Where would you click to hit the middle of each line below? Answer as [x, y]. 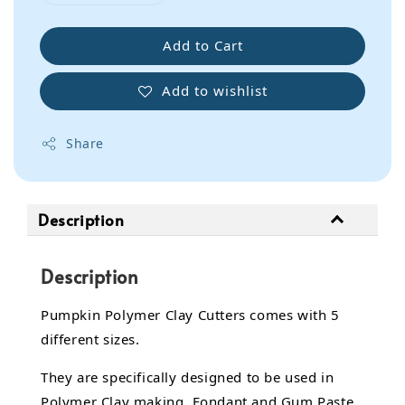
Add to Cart [202, 46]
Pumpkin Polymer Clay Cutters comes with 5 [190, 315]
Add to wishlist [214, 90]
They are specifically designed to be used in [188, 377]
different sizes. [90, 339]
